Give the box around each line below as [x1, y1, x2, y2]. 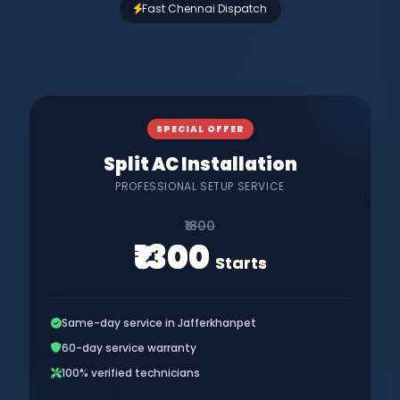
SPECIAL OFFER [155, 121, 245, 136]
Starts [214, 251, 267, 274]
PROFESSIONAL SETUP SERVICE [115, 178, 285, 194]
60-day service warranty [62, 339, 196, 355]
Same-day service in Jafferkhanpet [62, 314, 256, 330]
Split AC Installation [103, 151, 297, 177]
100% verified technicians [62, 364, 200, 380]
